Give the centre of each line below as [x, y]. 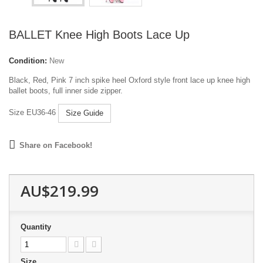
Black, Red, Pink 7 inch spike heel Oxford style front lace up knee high [129, 80]
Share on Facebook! [56, 145]
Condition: [28, 61]
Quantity [36, 227]
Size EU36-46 [33, 113]
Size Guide [85, 113]
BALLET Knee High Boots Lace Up [99, 35]
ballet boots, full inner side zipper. [66, 91]
